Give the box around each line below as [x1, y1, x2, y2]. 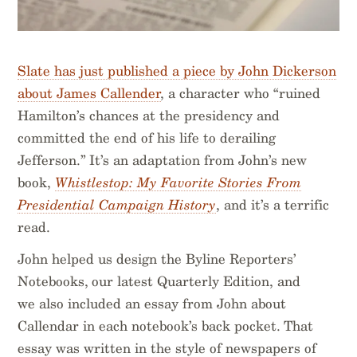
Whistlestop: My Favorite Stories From [55, 175, 302, 191]
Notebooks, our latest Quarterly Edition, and [18, 273, 301, 290]
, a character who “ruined [161, 85, 321, 102]
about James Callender [18, 85, 162, 102]
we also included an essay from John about [18, 296, 287, 312]
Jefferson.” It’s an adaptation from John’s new [18, 152, 308, 169]
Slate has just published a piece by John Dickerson [18, 63, 337, 80]
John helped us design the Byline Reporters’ [18, 251, 296, 268]
